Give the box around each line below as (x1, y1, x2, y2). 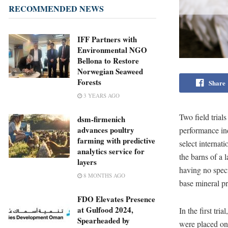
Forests (77, 76, 101, 88)
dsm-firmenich (77, 113, 125, 125)
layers (77, 156, 97, 168)
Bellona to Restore (77, 55, 139, 67)
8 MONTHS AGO (82, 172, 125, 180)
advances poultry (77, 124, 134, 136)
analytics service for (77, 146, 145, 157)
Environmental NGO (77, 44, 147, 56)
